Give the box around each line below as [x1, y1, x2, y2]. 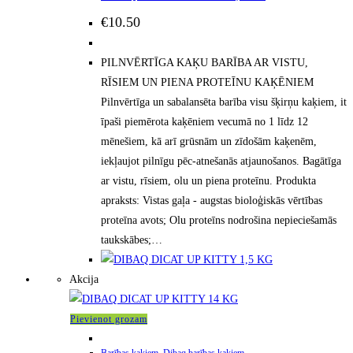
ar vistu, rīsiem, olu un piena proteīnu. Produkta [101, 175, 316, 188]
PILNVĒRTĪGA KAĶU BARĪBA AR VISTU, [101, 57, 308, 69]
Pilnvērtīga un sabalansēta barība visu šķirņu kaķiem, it [101, 96, 347, 109]
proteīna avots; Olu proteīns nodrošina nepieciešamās [101, 214, 336, 227]
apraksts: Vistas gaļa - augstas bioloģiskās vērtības [101, 195, 322, 207]
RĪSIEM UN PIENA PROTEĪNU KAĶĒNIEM [101, 76, 314, 89]
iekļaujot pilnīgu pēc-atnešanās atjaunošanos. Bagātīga [101, 155, 341, 168]
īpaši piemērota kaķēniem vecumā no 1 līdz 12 [101, 116, 308, 128]
